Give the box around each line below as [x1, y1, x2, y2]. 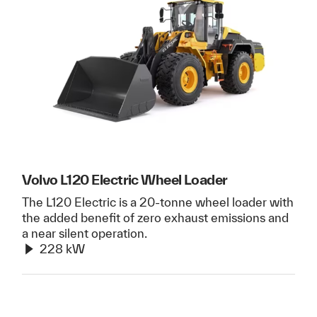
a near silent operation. [22, 226, 148, 240]
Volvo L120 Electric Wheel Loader [22, 171, 228, 188]
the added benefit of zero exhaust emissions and [22, 210, 289, 224]
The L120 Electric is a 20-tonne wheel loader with [22, 195, 294, 209]
